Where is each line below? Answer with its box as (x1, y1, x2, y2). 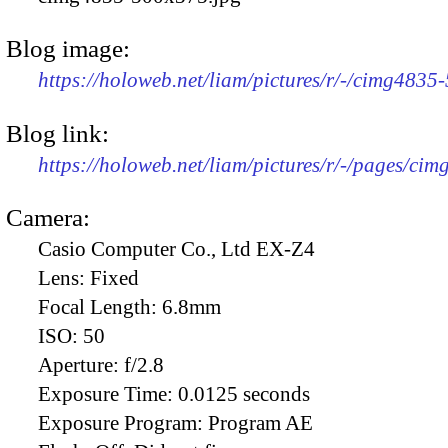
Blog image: (6, 35, 130, 63)
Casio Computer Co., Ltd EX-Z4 (38, 236, 315, 261)
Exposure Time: (38, 381, 178, 406)
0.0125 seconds (178, 381, 310, 406)
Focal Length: (38, 294, 162, 319)
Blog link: (6, 119, 109, 147)
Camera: (6, 203, 90, 231)
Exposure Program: (38, 410, 208, 435)
